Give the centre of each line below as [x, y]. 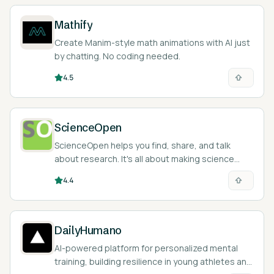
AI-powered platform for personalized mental [146, 248]
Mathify [74, 25]
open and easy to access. [107, 172]
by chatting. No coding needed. [117, 56]
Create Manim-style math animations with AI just [152, 43]
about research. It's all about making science [144, 159]
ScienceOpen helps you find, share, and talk [143, 145]
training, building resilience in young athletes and [153, 261]
